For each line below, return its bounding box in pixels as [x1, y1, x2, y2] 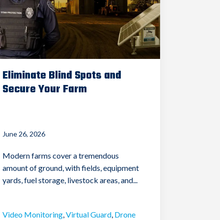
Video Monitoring [2, 209, 63, 219]
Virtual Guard [66, 209, 112, 219]
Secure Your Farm [2, 81, 87, 98]
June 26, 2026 [2, 129, 46, 138]
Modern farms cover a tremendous [2, 150, 119, 160]
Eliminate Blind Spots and [2, 67, 122, 84]
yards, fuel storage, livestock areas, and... [2, 175, 138, 185]
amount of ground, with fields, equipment [2, 163, 139, 172]
